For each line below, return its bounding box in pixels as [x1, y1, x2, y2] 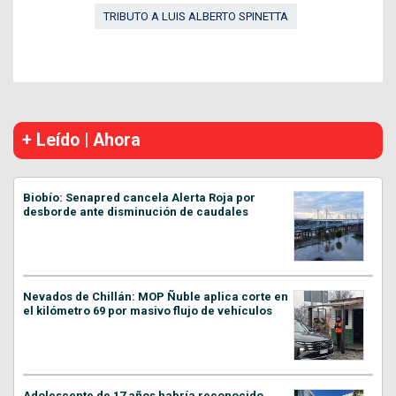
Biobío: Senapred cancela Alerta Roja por [23, 190, 255, 204]
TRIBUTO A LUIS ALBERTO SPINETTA [103, 9, 288, 23]
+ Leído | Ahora [22, 129, 141, 150]
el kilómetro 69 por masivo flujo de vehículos [23, 303, 272, 317]
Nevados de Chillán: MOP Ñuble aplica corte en [23, 289, 288, 303]
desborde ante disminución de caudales [23, 204, 248, 218]
